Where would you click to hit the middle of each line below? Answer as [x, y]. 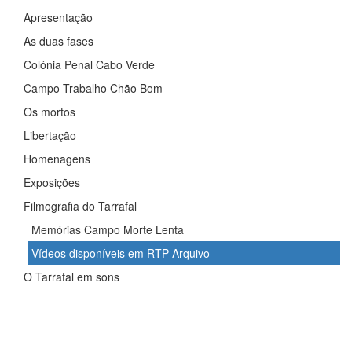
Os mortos [49, 112]
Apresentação [58, 18]
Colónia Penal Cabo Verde [89, 65]
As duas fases [58, 41]
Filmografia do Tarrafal [80, 206]
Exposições [51, 183]
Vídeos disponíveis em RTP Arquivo [120, 253]
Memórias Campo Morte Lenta [107, 230]
